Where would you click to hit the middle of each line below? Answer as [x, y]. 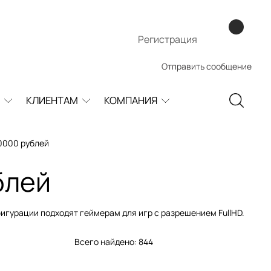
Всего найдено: [105, 242]
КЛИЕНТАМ [52, 100]
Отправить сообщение [207, 66]
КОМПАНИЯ [131, 100]
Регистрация [168, 39]
